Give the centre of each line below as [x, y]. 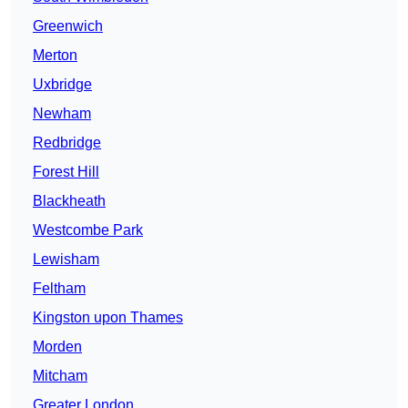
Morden [57, 347]
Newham [62, 114]
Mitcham [60, 376]
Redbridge [67, 143]
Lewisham [66, 260]
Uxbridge [62, 85]
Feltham [59, 289]
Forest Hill [66, 172]
